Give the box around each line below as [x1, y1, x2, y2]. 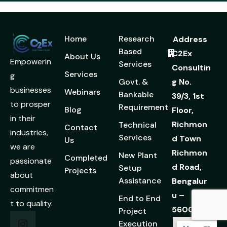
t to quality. [10, 198, 53, 209]
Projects [64, 165, 96, 176]
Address [173, 34, 207, 45]
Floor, [171, 105, 194, 116]
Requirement [119, 102, 168, 113]
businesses [10, 85, 51, 96]
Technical [119, 120, 157, 131]
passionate [10, 156, 52, 167]
